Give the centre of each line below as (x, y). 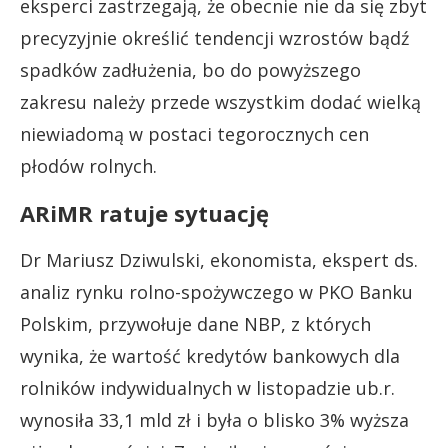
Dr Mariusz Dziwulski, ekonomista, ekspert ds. (219, 260)
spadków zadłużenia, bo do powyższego (190, 70)
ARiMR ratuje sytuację (144, 213)
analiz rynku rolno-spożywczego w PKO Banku (216, 292)
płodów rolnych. (88, 166)
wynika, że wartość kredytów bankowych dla (210, 356)
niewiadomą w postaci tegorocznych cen (194, 134)
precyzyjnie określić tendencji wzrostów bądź (214, 38)
